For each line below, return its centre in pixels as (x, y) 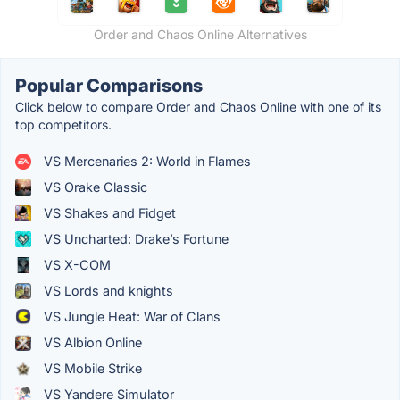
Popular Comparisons (109, 86)
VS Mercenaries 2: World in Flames (146, 162)
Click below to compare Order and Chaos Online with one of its (198, 107)
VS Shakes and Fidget (108, 213)
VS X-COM (75, 265)
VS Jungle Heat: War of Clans (130, 317)
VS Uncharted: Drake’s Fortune (134, 239)
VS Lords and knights (107, 291)
